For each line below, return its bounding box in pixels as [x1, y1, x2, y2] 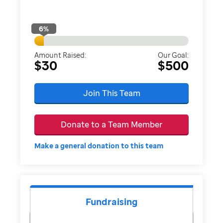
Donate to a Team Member [61, 118, 162, 130]
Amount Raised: [34, 50, 87, 60]
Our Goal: [157, 50, 189, 60]
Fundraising [86, 196, 137, 208]
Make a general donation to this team [34, 141, 164, 150]
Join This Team [83, 87, 140, 99]
